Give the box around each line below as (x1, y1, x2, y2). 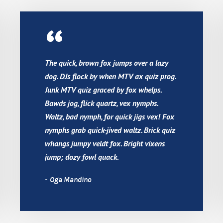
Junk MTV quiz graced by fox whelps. (44, 84, 161, 95)
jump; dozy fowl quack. (44, 151, 119, 162)
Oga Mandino (48, 175, 92, 184)
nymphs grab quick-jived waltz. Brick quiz (44, 124, 175, 135)
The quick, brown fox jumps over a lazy (44, 57, 168, 68)
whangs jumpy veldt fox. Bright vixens (44, 138, 165, 148)
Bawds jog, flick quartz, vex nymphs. (44, 98, 158, 108)
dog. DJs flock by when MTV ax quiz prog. (44, 71, 176, 81)
